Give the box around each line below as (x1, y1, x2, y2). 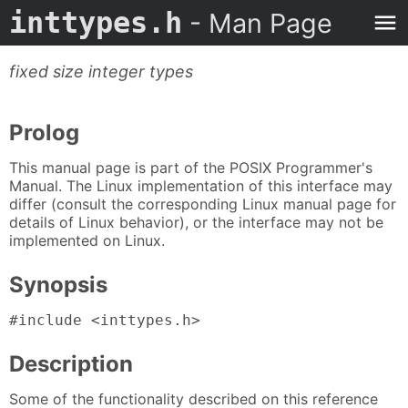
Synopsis (9, 271, 107, 299)
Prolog (9, 119, 79, 146)
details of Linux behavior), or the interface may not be (9, 213, 383, 232)
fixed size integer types (9, 62, 193, 81)
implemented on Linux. (9, 231, 165, 250)
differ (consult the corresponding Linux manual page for (9, 195, 396, 214)
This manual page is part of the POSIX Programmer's (9, 158, 372, 178)
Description (9, 350, 133, 377)
